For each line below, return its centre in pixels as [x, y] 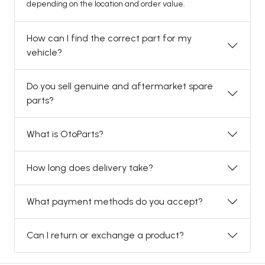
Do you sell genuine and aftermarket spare [120, 86]
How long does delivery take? [90, 168]
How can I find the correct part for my [109, 38]
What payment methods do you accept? [115, 201]
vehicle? [44, 52]
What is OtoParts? [65, 134]
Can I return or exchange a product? [105, 235]
